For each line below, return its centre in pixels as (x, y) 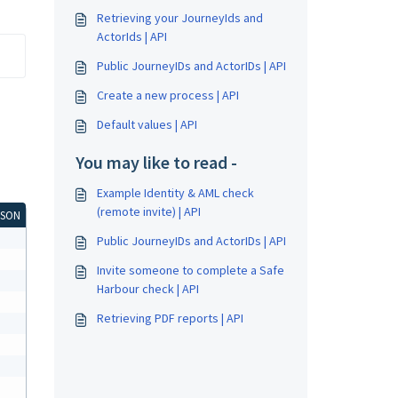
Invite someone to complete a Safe (191, 270)
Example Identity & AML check (175, 193)
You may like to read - (156, 162)
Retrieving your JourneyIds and (180, 18)
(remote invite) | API (149, 211)
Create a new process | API (168, 95)
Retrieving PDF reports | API (170, 318)
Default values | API (147, 124)
